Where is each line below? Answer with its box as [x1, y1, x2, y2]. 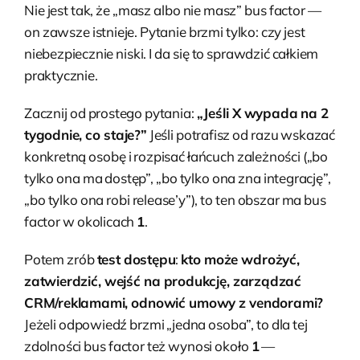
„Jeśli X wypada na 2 [196, 104, 329, 121]
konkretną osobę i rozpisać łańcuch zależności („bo [24, 147, 329, 165]
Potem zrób [24, 250, 97, 268]
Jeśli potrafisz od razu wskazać [146, 125, 336, 143]
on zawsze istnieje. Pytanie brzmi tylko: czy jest [24, 22, 305, 40]
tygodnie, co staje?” [24, 125, 147, 143]
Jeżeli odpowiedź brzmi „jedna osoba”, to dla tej [24, 315, 308, 333]
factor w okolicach [24, 212, 137, 230]
